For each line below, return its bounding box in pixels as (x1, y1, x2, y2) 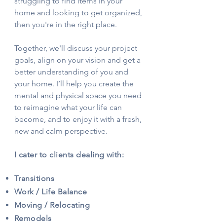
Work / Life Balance (14, 187, 89, 196)
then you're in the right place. (14, 20, 117, 29)
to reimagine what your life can (14, 103, 122, 112)
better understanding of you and (14, 67, 128, 76)
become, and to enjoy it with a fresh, (14, 114, 142, 124)
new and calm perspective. (14, 126, 108, 136)
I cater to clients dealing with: (14, 150, 124, 159)
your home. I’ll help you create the (14, 79, 134, 88)
